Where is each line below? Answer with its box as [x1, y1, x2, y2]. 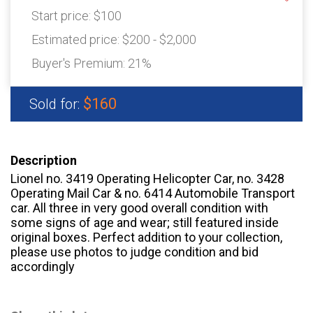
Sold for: [29, 96, 83, 113]
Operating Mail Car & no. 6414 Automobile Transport [10, 186, 295, 201]
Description [10, 153, 77, 168]
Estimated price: [31, 32, 122, 48]
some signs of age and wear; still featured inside [10, 215, 279, 231]
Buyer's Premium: [31, 56, 128, 71]
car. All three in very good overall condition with [10, 201, 268, 216]
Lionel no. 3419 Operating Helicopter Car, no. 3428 [10, 171, 284, 187]
